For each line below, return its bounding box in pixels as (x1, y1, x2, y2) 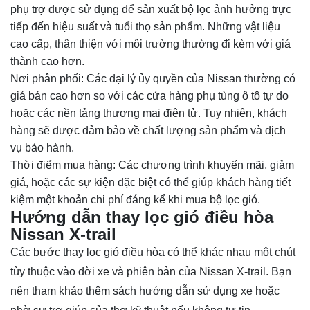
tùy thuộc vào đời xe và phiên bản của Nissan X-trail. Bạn (10, 265, 291, 277)
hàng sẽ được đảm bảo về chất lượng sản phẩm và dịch (10, 124, 286, 136)
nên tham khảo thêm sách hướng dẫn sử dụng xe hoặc (10, 284, 280, 297)
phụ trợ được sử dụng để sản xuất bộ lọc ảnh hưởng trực (10, 3, 291, 15)
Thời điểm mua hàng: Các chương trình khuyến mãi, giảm (10, 158, 294, 171)
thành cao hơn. (10, 55, 84, 67)
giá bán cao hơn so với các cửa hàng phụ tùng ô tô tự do (10, 89, 289, 102)
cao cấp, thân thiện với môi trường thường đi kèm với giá (10, 37, 291, 50)
